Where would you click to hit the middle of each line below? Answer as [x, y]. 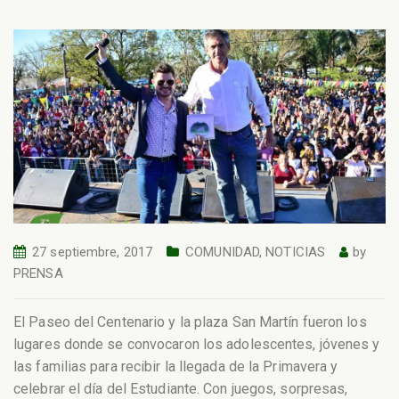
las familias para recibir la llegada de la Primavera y [176, 366]
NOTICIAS [296, 252]
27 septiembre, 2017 [93, 252]
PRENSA [38, 273]
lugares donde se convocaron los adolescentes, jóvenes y [197, 344]
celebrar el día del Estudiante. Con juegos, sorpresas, [181, 388]
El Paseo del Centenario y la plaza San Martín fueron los [190, 322]
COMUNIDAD [223, 252]
